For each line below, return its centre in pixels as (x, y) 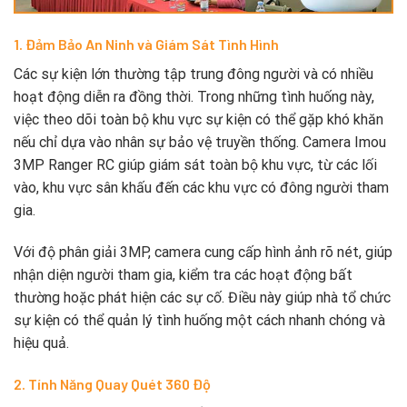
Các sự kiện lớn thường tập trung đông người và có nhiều (194, 74)
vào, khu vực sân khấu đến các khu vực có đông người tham (201, 187)
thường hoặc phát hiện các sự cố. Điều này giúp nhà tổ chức (202, 297)
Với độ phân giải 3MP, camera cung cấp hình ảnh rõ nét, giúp (203, 252)
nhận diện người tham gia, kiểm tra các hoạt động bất (183, 274)
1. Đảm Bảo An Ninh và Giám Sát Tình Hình (146, 44)
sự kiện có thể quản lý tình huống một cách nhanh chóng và (199, 320)
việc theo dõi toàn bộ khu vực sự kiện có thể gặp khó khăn (199, 119)
